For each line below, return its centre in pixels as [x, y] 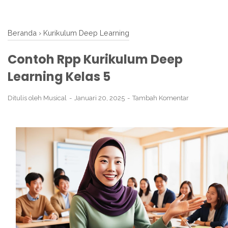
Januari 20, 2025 [100, 98]
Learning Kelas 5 [59, 77]
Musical [55, 98]
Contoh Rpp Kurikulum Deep [95, 59]
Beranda [22, 33]
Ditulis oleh [25, 98]
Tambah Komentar [161, 98]
